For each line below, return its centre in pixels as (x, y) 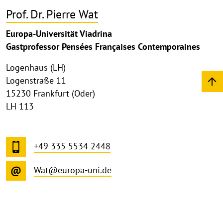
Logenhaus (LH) (36, 68)
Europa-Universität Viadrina (59, 34)
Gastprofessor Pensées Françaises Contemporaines (103, 47)
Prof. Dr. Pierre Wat (52, 14)
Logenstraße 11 (36, 81)
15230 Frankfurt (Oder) (51, 94)
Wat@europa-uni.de (73, 170)
